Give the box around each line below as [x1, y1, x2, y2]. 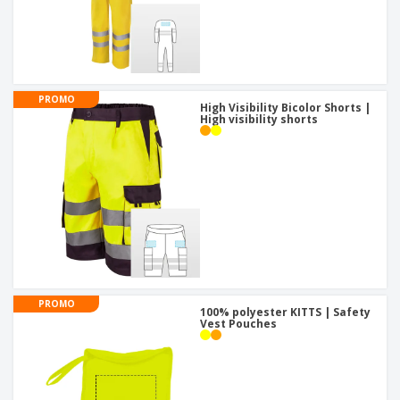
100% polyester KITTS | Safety [200, 304, 371, 321]
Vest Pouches [200, 316, 277, 332]
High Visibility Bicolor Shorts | [200, 100, 371, 116]
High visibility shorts [200, 112, 318, 128]
